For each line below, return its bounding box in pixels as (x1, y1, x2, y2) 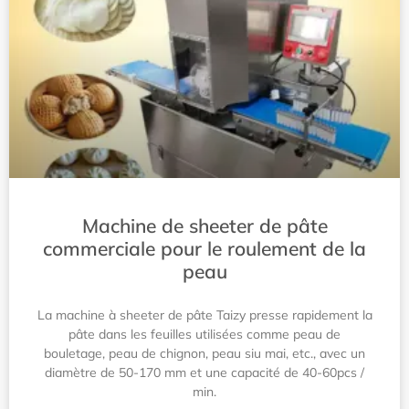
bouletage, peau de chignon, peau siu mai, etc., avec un (44, 345, 365, 362)
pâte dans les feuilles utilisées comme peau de (68, 326, 341, 342)
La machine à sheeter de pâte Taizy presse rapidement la (37, 307, 372, 323)
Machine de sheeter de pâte (81, 214, 328, 237)
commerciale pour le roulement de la (43, 236, 366, 260)
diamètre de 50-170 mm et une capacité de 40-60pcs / (45, 364, 364, 381)
